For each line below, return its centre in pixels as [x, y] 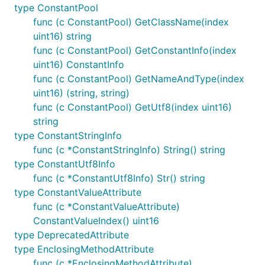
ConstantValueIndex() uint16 [96, 221]
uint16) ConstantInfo [79, 64]
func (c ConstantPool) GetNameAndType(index [139, 79]
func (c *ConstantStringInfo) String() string [129, 150]
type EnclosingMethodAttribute [84, 249]
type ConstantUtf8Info [65, 164]
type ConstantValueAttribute [78, 192]
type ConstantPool [56, 8]
